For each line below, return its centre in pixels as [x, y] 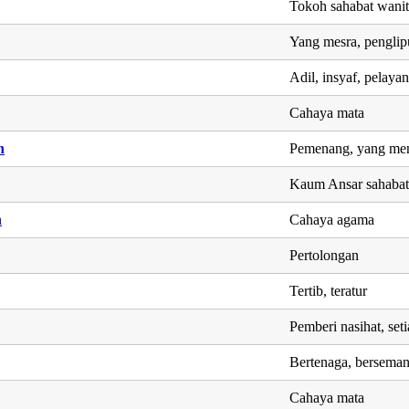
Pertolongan [325, 255]
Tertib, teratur [329, 290]
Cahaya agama [332, 219]
